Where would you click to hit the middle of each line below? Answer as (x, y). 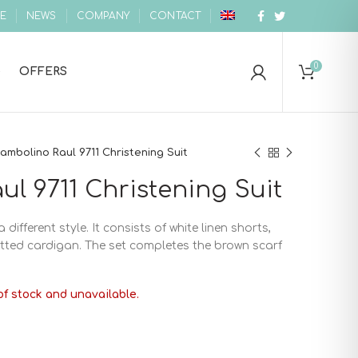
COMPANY (103, 16)
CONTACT (175, 16)
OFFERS (44, 72)
